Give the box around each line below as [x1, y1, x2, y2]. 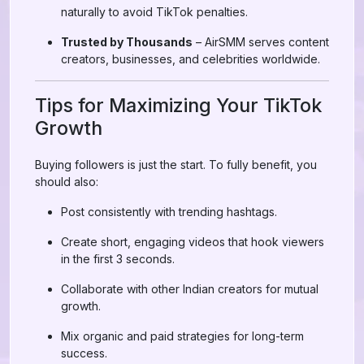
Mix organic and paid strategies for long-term [61, 329, 304, 343]
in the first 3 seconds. [61, 252, 175, 266]
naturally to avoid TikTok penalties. [61, 5, 248, 19]
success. [61, 346, 107, 360]
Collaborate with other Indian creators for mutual [61, 282, 318, 296]
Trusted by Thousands [61, 35, 193, 49]
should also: [35, 175, 98, 188]
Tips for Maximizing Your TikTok [35, 93, 322, 117]
